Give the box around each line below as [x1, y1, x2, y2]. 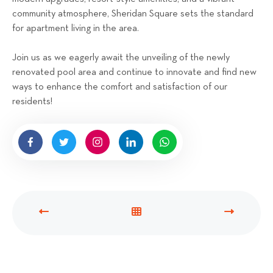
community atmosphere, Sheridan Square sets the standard [12, 9, 253, 19]
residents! [12, 97, 52, 107]
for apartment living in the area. [12, 24, 139, 34]
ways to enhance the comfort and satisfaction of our [12, 82, 227, 93]
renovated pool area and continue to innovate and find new [12, 68, 257, 78]
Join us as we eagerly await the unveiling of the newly [12, 53, 230, 63]
